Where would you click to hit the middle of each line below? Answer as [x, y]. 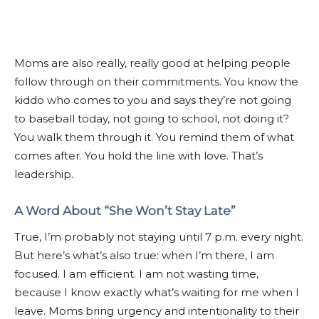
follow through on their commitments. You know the [156, 81]
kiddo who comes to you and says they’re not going [153, 100]
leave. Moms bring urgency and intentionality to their [157, 310]
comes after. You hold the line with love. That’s [138, 155]
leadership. [44, 174]
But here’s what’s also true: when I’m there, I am [144, 255]
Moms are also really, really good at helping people [152, 63]
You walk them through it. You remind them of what [154, 137]
